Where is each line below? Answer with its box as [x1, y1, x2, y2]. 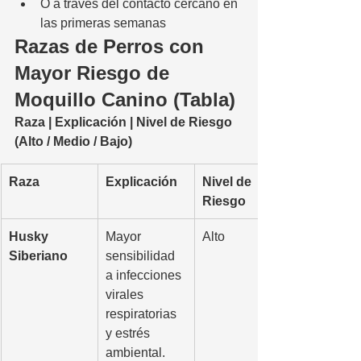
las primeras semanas [40, 15, 166, 30]
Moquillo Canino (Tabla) [15, 88, 235, 110]
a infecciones [106, 268, 185, 282]
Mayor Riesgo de [15, 61, 175, 84]
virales [106, 287, 147, 301]
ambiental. [106, 345, 165, 359]
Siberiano [9, 248, 68, 263]
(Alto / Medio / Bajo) [15, 134, 132, 148]
